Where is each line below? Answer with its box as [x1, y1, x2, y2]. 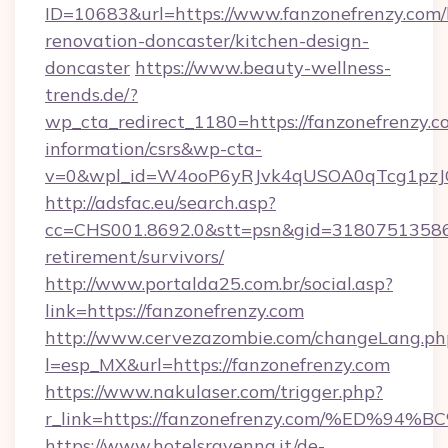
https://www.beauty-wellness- [135, 56, 391, 79]
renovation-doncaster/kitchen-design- [45, 29, 369, 52]
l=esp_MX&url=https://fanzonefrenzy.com [45, 353, 390, 376]
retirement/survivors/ [45, 245, 224, 268]
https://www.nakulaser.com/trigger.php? [45, 380, 383, 403]
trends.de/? [45, 83, 138, 106]
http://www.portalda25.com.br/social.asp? [45, 272, 393, 295]
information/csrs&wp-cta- [45, 137, 262, 160]
